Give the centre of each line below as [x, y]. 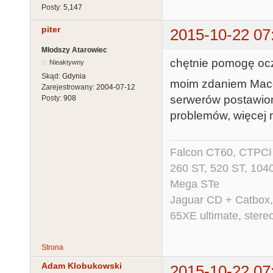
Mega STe [195, 184]
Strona [52, 247]
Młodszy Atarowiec [74, 50]
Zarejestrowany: [69, 87]
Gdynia [74, 76]
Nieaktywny [67, 62]
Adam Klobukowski [82, 266]
